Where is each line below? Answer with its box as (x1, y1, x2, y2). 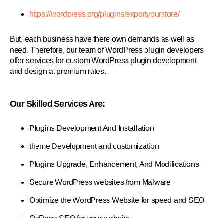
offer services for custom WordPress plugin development (10, 56, 197, 65)
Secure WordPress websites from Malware (29, 178, 171, 187)
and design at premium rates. (10, 67, 106, 76)
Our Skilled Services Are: (10, 99, 105, 109)
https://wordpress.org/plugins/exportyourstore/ (29, 10, 180, 18)
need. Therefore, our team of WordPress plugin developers (10, 46, 204, 54)
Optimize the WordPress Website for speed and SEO (29, 196, 205, 205)
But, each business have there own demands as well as (10, 35, 194, 44)
